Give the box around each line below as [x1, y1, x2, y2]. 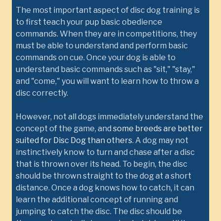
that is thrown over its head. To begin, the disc [16, 159, 187, 169]
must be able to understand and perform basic [16, 41, 188, 50]
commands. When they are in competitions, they [16, 29, 197, 38]
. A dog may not [132, 136, 188, 145]
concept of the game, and [16, 124, 113, 133]
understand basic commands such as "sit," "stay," [16, 65, 195, 74]
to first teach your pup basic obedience [16, 17, 162, 27]
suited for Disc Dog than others [16, 136, 132, 145]
